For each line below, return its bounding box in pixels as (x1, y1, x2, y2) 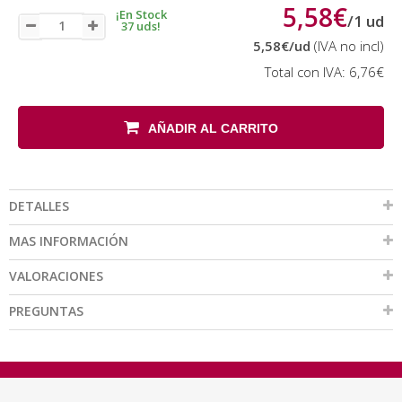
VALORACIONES (9, 267, 103, 284)
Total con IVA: (265, 63, 349, 81)
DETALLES (9, 197, 69, 214)
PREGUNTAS (9, 302, 83, 319)
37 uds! (121, 18, 161, 34)
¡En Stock (115, 6, 167, 22)
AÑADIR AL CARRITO (148, 121, 278, 135)
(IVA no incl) (310, 37, 384, 55)
